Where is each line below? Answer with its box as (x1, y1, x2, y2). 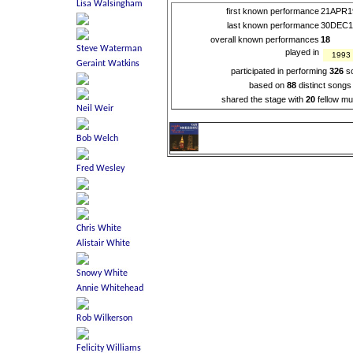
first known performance (226, 6, 320, 16)
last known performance (227, 20, 320, 30)
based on (249, 80, 288, 90)
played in (285, 46, 320, 57)
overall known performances (210, 34, 320, 44)
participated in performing (231, 65, 330, 76)
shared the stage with (221, 94, 306, 104)
